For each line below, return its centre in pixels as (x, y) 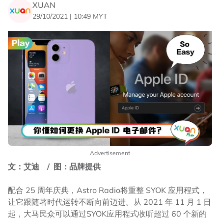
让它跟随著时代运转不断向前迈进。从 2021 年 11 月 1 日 (110, 202)
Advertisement (110, 153)
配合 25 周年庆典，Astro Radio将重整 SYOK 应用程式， (108, 190)
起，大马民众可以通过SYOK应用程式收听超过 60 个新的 (107, 214)
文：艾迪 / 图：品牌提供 (54, 167)
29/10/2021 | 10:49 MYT (70, 16)
